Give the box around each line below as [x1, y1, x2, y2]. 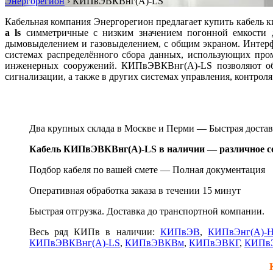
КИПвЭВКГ [189, 237, 239, 248]
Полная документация [172, 164, 265, 175]
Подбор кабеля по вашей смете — [29, 164, 172, 175]
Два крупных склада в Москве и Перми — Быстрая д [29, 122, 250, 133]
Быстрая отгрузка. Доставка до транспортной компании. [29, 205, 264, 216]
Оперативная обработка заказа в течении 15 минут [29, 185, 241, 196]
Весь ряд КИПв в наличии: [29, 226, 160, 237]
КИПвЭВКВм [125, 237, 184, 248]
